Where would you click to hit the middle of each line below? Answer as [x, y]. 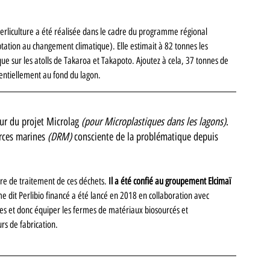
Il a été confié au [137, 181]
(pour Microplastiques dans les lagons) [154, 121]
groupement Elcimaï [199, 181]
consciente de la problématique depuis [146, 137]
